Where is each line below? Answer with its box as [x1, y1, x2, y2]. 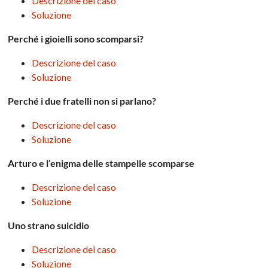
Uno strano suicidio [8, 219, 90, 231]
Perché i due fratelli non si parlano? [8, 95, 157, 106]
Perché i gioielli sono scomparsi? [8, 32, 144, 44]
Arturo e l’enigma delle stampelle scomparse [8, 157, 195, 169]
